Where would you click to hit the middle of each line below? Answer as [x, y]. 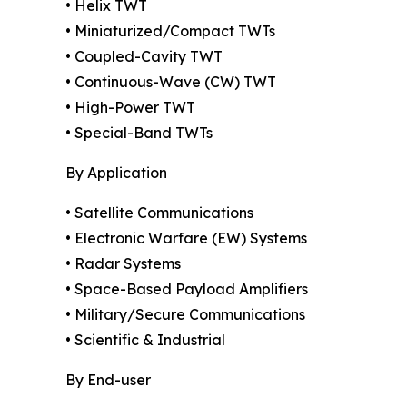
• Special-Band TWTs [139, 133]
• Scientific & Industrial [145, 340]
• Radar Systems [123, 264]
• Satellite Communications [159, 213]
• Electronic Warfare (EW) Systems [186, 238]
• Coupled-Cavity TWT [144, 57]
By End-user [108, 380]
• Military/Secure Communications [185, 315]
